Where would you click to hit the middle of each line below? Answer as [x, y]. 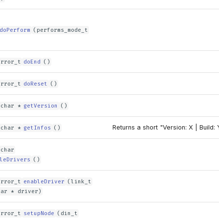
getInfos [37, 128]
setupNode [39, 213]
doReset [36, 84]
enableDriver [44, 182]
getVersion [41, 106]
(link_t [79, 182]
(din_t [67, 213]
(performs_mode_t [60, 30]
